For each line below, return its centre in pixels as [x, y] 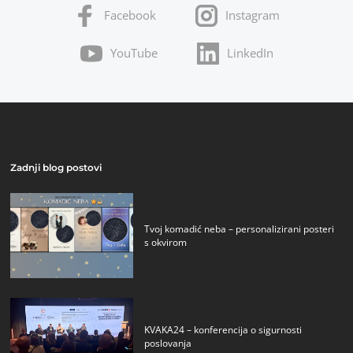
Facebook [130, 15]
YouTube [134, 52]
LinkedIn [250, 52]
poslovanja [168, 343]
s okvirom [166, 243]
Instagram [252, 15]
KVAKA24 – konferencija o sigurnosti [223, 329]
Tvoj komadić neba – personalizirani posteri [240, 229]
